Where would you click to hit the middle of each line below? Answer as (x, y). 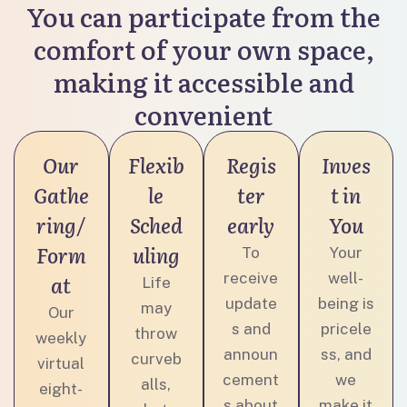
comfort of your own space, (203, 49)
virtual (61, 363)
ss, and (346, 354)
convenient (203, 114)
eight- (61, 389)
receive (251, 278)
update (251, 303)
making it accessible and (203, 82)
